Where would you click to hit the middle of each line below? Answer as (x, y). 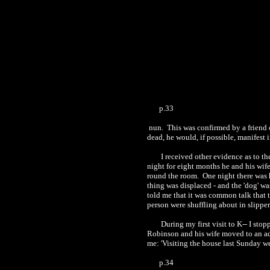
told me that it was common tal (197, 195)
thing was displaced (179, 185)
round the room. (174, 176)
